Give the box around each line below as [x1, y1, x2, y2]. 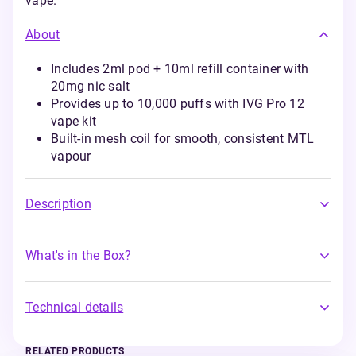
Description [25, 196, 91, 211]
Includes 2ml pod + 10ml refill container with [51, 61, 309, 76]
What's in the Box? [25, 248, 132, 263]
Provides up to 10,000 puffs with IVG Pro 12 [51, 96, 304, 111]
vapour [51, 149, 91, 164]
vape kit [51, 114, 96, 129]
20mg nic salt [51, 79, 130, 94]
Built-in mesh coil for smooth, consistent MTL [51, 131, 315, 146]
